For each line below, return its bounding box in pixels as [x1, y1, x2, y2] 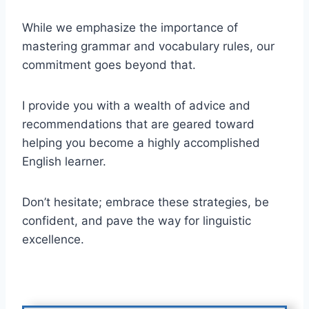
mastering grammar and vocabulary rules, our [22, 39, 275, 54]
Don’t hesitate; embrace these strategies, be [22, 195, 269, 210]
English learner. [22, 154, 106, 169]
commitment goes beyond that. [22, 58, 196, 72]
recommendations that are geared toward [22, 117, 255, 132]
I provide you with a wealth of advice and [22, 99, 250, 113]
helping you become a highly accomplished [22, 136, 260, 150]
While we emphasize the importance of [22, 21, 238, 35]
